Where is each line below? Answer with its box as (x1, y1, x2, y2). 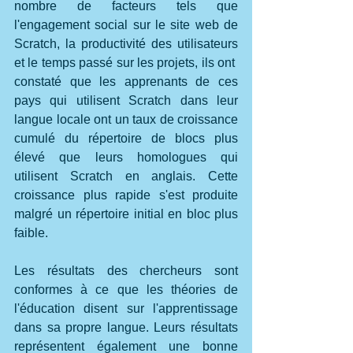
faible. (14, 225, 51, 240)
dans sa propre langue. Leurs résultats (14, 320, 238, 334)
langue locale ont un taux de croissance (14, 112, 238, 126)
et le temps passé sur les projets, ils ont (14, 55, 238, 69)
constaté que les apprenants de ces (14, 74, 238, 88)
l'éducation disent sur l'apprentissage (14, 301, 238, 315)
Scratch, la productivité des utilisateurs (14, 36, 238, 50)
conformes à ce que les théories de (14, 282, 238, 296)
